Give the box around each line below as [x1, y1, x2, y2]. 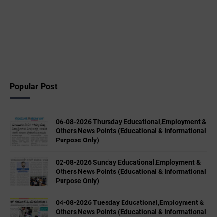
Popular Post [10, 82, 57, 92]
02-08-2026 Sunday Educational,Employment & [56, 158, 201, 166]
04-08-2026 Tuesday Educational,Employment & [56, 199, 204, 207]
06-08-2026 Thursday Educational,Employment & [56, 118, 206, 126]
